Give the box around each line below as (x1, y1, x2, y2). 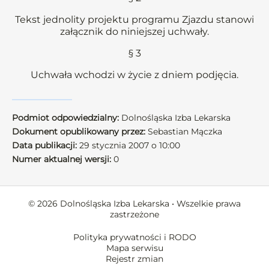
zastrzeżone (110, 209, 159, 220)
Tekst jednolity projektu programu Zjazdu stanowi (15, 14, 254, 25)
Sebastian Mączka (145, 126, 222, 137)
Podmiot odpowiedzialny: (12, 112, 119, 123)
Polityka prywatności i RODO (73, 232, 196, 243)
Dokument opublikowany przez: (12, 126, 145, 137)
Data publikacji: (12, 140, 77, 151)
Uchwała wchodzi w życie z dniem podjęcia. (31, 69, 238, 80)
